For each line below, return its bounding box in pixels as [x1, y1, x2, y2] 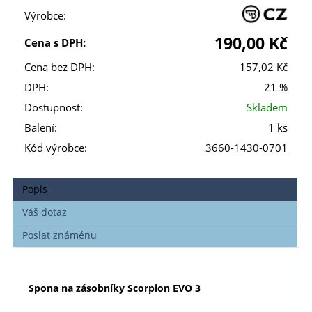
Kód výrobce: [24, 141, 87, 156]
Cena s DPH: [24, 36, 86, 51]
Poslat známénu [22, 228, 97, 242]
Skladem [247, 100, 288, 116]
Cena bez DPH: [24, 60, 95, 75]
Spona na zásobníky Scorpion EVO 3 [28, 281, 201, 295]
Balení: [24, 120, 57, 136]
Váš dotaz [22, 205, 68, 219]
